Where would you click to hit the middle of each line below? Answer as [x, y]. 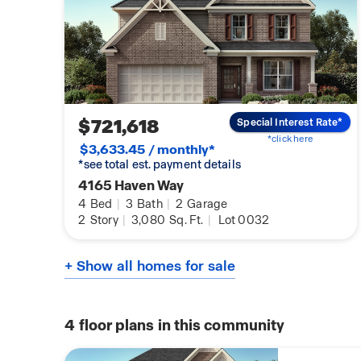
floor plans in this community [180, 326]
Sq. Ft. [185, 220]
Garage [206, 204]
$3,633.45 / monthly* [148, 150]
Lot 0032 [244, 220]
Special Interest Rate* [290, 122]
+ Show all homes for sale [150, 266]
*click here [290, 138]
